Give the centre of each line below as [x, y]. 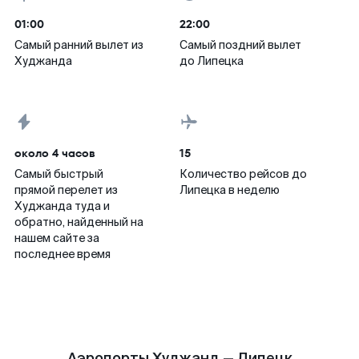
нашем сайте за [57, 238]
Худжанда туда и [62, 206]
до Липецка [212, 61]
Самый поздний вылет [240, 45]
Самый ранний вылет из [79, 45]
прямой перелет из [66, 190]
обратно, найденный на [79, 222]
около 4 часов [55, 153]
